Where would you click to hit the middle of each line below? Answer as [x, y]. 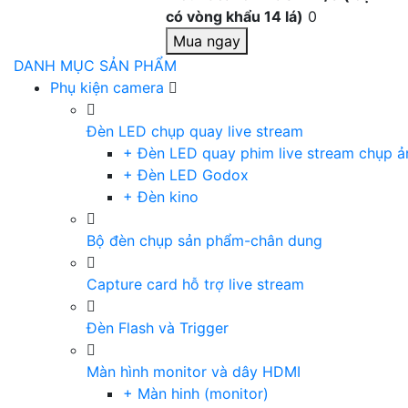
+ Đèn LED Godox [186, 175]
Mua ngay [207, 41]
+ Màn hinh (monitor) [196, 393]
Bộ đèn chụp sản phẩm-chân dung [204, 240]
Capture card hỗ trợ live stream [195, 284]
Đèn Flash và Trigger [158, 328]
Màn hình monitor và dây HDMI [194, 372]
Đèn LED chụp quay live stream [195, 131]
